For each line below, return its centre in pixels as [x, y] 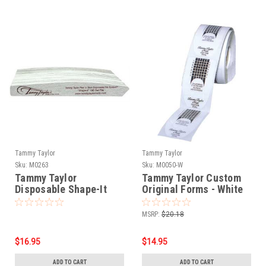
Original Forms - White [193, 189]
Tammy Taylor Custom [191, 178]
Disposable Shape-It [61, 189]
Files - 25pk [42, 200]
